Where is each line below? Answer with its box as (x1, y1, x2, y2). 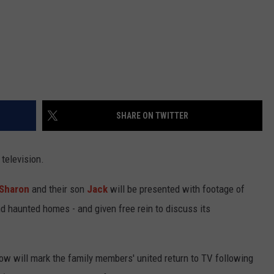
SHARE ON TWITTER (116, 111, 188, 121)
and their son (29, 183, 87, 196)
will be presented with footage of (108, 183, 245, 196)
